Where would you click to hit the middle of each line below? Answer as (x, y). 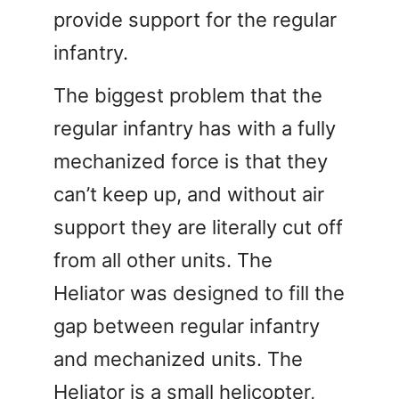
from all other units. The (163, 260)
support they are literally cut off (198, 227)
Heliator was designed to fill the (199, 293)
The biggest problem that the (188, 95)
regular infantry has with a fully (195, 128)
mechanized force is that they (191, 161)
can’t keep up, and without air (189, 194)
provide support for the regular (195, 19)
